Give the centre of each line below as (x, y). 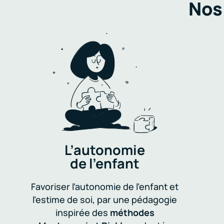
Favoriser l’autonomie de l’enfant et (105, 186)
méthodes (132, 212)
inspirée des (82, 212)
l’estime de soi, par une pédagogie (105, 199)
